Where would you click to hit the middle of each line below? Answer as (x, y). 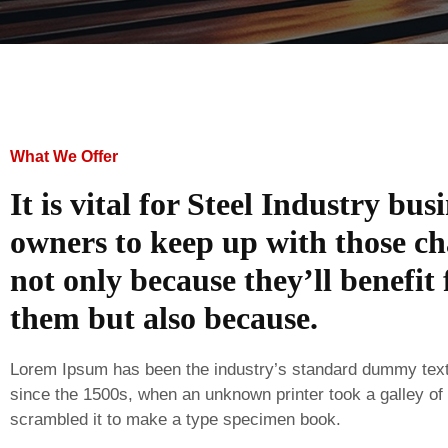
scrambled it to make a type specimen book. (178, 420)
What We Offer (64, 157)
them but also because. (164, 318)
